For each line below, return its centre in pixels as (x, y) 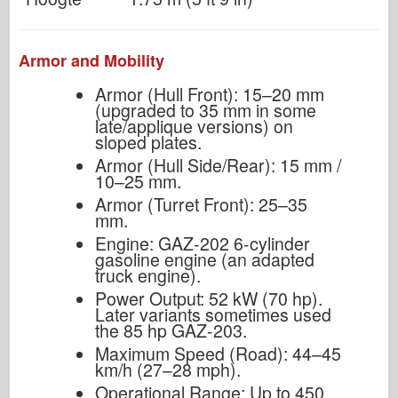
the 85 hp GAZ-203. (171, 330)
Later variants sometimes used (213, 314)
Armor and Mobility (92, 60)
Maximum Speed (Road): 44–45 (218, 353)
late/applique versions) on (194, 126)
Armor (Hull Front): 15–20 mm (209, 94)
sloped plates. (148, 142)
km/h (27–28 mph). (167, 369)
